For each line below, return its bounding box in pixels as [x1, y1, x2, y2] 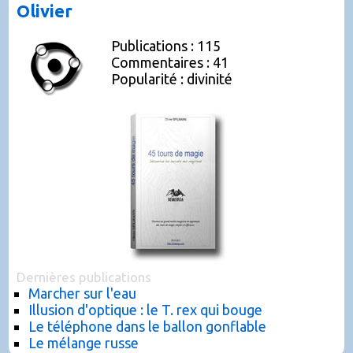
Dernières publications [17, 269, 151, 284]
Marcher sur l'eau [28, 285, 136, 301]
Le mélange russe [28, 335, 139, 351]
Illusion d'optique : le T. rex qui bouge [28, 302, 262, 318]
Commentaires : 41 [111, 54, 229, 70]
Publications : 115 [111, 38, 221, 54]
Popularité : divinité [111, 71, 232, 87]
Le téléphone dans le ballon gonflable [28, 318, 266, 334]
